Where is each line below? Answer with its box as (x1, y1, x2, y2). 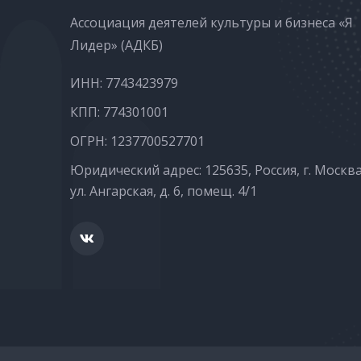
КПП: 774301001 (70, 102, 168, 121)
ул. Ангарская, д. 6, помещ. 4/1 (70, 181, 257, 200)
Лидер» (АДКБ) (70, 35, 163, 54)
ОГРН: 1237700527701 (70, 131, 205, 150)
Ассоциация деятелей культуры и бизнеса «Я (70, 13, 353, 31)
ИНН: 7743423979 (70, 73, 178, 92)
